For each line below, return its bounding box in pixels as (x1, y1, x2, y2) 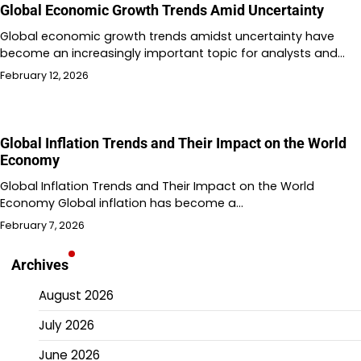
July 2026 (39, 316, 94, 334)
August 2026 (39, 286, 114, 304)
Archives (11, 255, 68, 273)
